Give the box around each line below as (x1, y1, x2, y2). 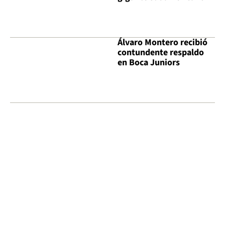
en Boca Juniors (118, 56, 180, 69)
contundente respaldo (118, 46, 204, 59)
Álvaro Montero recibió (118, 36, 207, 49)
